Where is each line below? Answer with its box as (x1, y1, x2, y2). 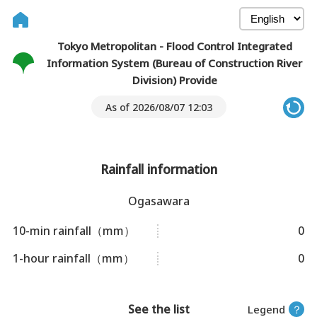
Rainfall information (100, 161, 217, 178)
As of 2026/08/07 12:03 (105, 100, 212, 114)
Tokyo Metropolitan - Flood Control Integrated (57, 39, 292, 53)
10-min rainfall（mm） (12, 223, 135, 238)
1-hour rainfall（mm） (12, 250, 134, 266)
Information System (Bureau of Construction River (47, 56, 302, 70)
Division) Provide (132, 73, 217, 87)
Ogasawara (127, 193, 190, 209)
